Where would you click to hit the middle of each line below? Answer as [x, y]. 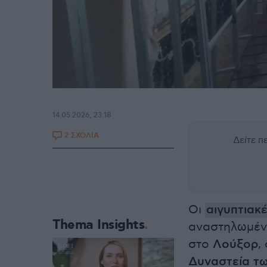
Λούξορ [235, 245]
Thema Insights [98, 225]
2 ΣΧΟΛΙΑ [82, 136]
